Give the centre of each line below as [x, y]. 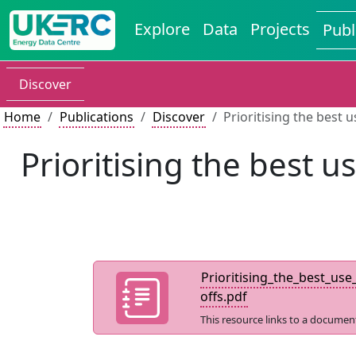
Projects [281, 29]
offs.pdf [223, 296]
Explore [163, 29]
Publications [97, 117]
